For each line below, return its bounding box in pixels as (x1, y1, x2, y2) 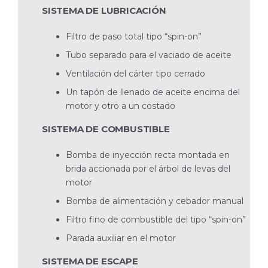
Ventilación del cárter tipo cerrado (66, 68, 205, 79)
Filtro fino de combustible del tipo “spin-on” (66, 214, 246, 225)
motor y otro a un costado (66, 100, 175, 111)
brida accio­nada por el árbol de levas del (66, 163, 230, 174)
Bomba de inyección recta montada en (66, 149, 230, 160)
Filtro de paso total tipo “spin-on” (66, 31, 202, 42)
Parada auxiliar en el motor (66, 232, 176, 243)
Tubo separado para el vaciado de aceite (66, 49, 232, 60)
